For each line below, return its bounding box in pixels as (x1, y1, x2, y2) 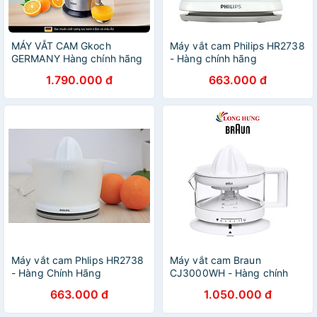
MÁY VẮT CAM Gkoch (11, 40, 111, 52)
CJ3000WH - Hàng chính (170, 267, 289, 279)
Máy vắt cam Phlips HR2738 (11, 254, 144, 266)
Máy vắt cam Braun (170, 254, 261, 266)
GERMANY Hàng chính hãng (11, 52, 143, 64)
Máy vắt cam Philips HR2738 (170, 40, 305, 52)
